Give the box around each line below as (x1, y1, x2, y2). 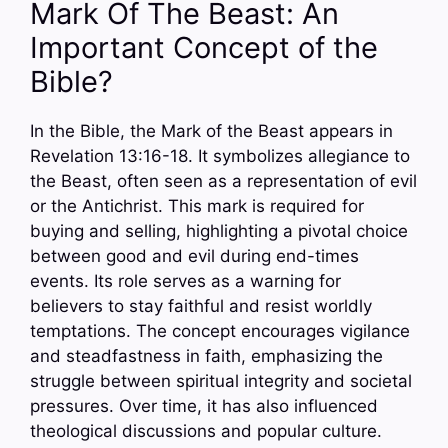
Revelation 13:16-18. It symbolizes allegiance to (30, 145, 410, 166)
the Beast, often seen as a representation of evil (30, 170, 417, 191)
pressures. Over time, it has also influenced (30, 395, 378, 416)
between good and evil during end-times (30, 245, 359, 266)
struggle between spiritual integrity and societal (30, 370, 412, 391)
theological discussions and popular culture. (30, 420, 382, 441)
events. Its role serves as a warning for (30, 270, 341, 291)
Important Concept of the (30, 29, 378, 65)
